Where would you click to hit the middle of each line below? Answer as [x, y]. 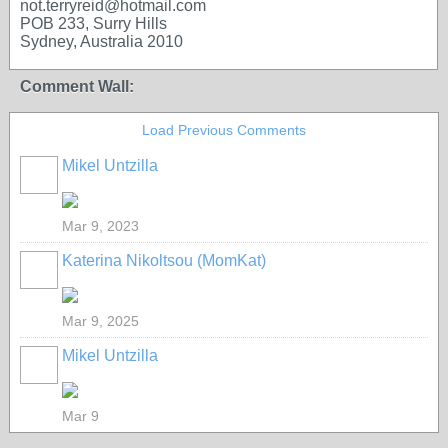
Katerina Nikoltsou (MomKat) [164, 260]
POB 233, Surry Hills [93, 23]
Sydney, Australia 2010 [101, 41]
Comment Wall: [77, 86]
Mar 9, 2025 [100, 321]
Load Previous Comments [224, 130]
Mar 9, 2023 [100, 226]
